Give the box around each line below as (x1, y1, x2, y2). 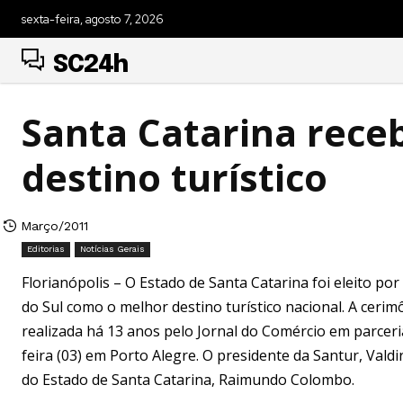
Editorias (27, 243, 65, 254)
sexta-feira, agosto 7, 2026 (22, 11, 164, 27)
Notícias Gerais (80, 243, 145, 254)
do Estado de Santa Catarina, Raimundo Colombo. (22, 369, 354, 390)
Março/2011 (21, 218, 88, 233)
